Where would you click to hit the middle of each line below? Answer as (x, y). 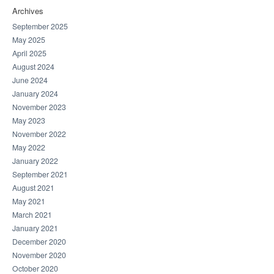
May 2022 (29, 147)
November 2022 (39, 134)
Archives (28, 11)
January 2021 (35, 228)
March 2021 (32, 215)
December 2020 (39, 242)
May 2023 (29, 120)
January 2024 (35, 94)
